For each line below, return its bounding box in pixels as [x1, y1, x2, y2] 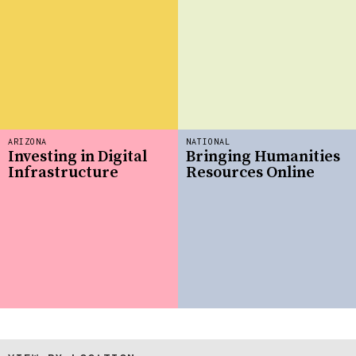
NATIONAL [186, 136, 230, 146]
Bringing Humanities [186, 147, 340, 168]
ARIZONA [8, 136, 47, 146]
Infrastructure [8, 163, 118, 184]
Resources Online [186, 163, 315, 184]
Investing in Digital [8, 147, 147, 168]
